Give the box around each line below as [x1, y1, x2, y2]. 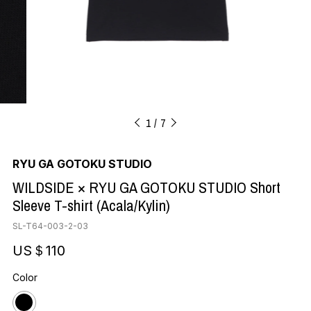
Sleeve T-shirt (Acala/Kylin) [12, 194, 170, 216]
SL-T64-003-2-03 [12, 220, 88, 231]
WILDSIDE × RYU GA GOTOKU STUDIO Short [12, 176, 280, 198]
